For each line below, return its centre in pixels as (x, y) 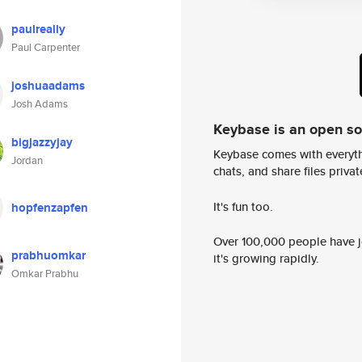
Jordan (27, 160)
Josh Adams (40, 104)
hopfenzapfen (50, 208)
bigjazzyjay (42, 142)
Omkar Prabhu (45, 274)
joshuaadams (48, 86)
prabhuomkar (48, 255)
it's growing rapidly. (266, 259)
